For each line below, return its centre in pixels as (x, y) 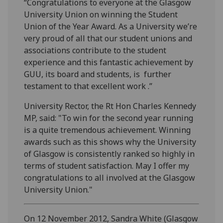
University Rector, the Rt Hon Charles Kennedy (110, 106)
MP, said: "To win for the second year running (109, 118)
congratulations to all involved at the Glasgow (110, 178)
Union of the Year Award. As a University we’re (111, 27)
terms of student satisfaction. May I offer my (107, 166)
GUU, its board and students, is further (98, 74)
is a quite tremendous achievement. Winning (108, 130)
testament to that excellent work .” (88, 86)
